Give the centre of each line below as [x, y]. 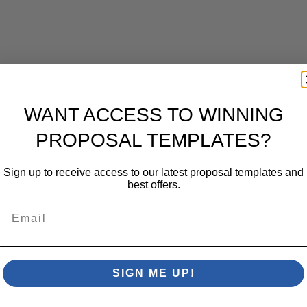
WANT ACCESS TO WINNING [153, 114]
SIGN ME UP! [153, 273]
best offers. [153, 184]
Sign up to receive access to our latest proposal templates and [153, 172]
